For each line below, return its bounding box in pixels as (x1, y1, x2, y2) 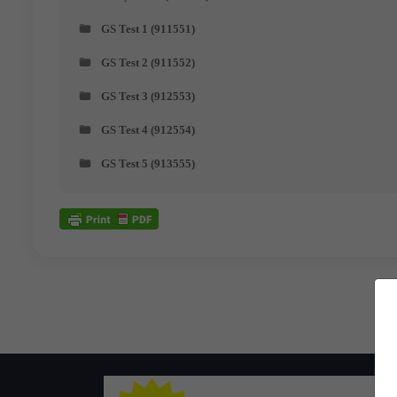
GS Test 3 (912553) (101, 89, 195, 103)
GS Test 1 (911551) (101, 21, 195, 35)
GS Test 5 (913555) (101, 156, 195, 170)
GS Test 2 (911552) (101, 55, 195, 69)
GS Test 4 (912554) (101, 122, 195, 136)
